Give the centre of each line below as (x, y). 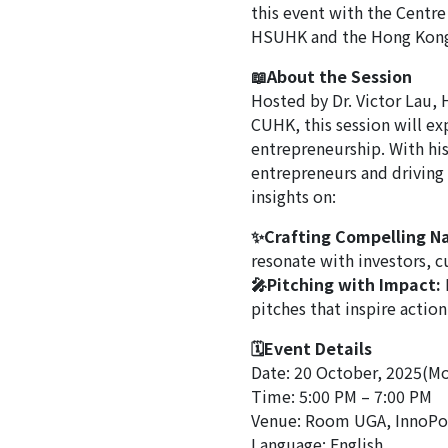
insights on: (293, 196)
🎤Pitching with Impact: (345, 284)
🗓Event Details (311, 348)
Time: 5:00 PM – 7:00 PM (341, 396)
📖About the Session (331, 76)
